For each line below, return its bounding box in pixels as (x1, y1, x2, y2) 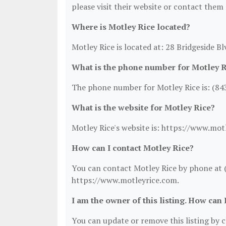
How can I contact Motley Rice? (72, 142, 194, 153)
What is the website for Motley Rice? (72, 102, 215, 113)
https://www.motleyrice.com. (72, 175, 179, 186)
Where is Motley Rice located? (72, 21, 190, 32)
